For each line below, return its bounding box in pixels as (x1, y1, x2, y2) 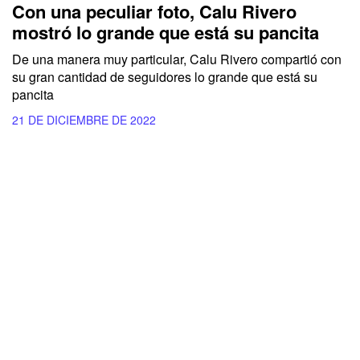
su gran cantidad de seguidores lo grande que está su (12, 67, 317, 86)
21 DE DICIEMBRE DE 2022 (12, 111, 156, 128)
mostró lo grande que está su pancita (12, 18, 319, 45)
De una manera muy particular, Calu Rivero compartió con (12, 49, 342, 68)
